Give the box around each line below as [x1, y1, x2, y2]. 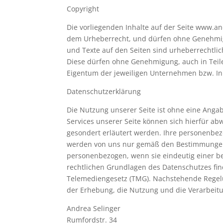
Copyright [67, 4, 100, 13]
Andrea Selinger [67, 204, 121, 213]
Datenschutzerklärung [67, 87, 141, 96]
